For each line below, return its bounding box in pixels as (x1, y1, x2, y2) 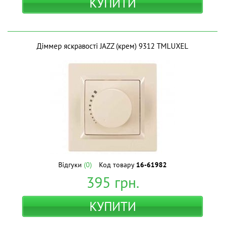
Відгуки (58, 160, 84, 169)
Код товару (99, 160, 136, 169)
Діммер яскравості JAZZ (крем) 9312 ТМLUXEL (37, 41, 188, 51)
